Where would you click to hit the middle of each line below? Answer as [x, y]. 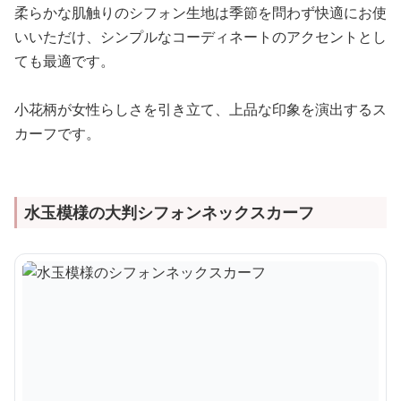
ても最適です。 [64, 60]
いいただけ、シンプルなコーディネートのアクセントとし [200, 36]
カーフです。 [57, 133]
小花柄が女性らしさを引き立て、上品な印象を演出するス [200, 109]
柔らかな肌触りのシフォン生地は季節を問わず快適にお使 [200, 12]
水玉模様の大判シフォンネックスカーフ [169, 212]
